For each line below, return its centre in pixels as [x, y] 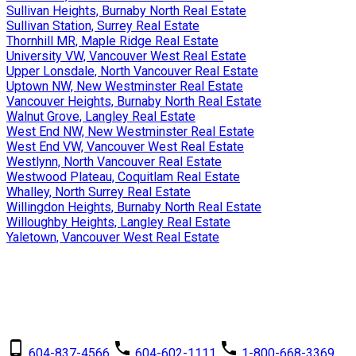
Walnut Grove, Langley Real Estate [101, 117]
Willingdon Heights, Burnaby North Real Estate [134, 207]
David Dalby [64, 274]
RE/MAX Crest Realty [84, 313]
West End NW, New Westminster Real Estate [130, 132]
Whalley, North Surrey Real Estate [99, 192]
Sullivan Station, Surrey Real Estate [103, 26]
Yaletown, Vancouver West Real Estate [113, 238]
